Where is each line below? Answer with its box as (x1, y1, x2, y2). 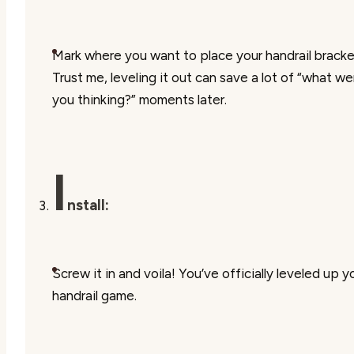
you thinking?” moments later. (52, 91, 227, 107)
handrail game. (52, 287, 137, 303)
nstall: (67, 195, 109, 214)
